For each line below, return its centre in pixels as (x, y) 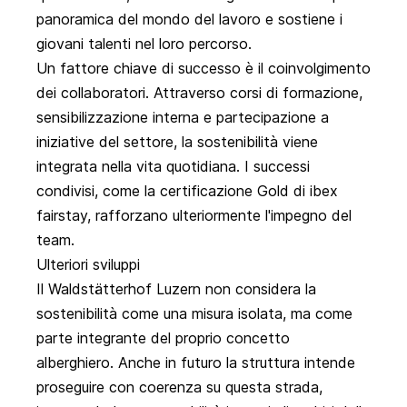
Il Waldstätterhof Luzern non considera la (176, 289)
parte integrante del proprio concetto (163, 338)
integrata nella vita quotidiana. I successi (173, 167)
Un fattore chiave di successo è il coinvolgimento (203, 69)
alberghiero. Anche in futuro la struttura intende (196, 363)
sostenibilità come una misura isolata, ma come (194, 314)
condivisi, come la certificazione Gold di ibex (187, 191)
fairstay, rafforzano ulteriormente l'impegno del (194, 216)
